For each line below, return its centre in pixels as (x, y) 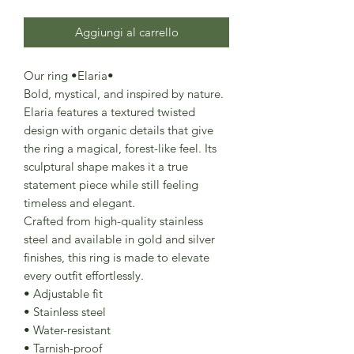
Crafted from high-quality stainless (113, 221)
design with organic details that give (119, 130)
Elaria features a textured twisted (109, 112)
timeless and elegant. (79, 203)
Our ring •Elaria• (69, 76)
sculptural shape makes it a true (106, 167)
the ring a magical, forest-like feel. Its (120, 149)
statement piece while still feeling (111, 185)
